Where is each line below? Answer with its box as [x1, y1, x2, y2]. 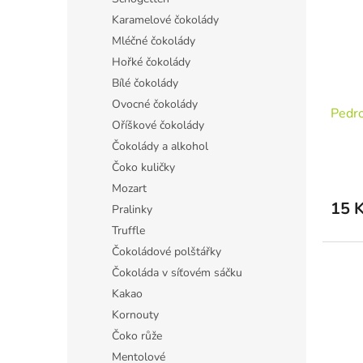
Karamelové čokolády [112, 12, 219, 28]
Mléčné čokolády [112, 33, 195, 49]
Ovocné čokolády [112, 96, 198, 112]
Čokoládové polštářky [112, 244, 221, 259]
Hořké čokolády [112, 54, 190, 70]
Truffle [112, 223, 145, 238]
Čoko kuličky [112, 160, 175, 175]
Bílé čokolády [112, 75, 178, 91]
